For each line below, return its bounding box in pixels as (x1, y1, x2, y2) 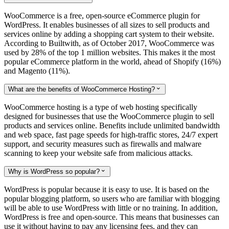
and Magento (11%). (4, 66, 70, 76)
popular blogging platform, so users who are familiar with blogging (4, 194, 220, 203)
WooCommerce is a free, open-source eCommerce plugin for (4, 11, 200, 20)
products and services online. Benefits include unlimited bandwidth (4, 121, 220, 130)
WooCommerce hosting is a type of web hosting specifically (4, 103, 197, 112)
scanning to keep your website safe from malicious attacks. (4, 149, 193, 158)
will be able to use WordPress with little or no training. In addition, (4, 203, 218, 213)
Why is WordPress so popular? (8, 168, 100, 176)
